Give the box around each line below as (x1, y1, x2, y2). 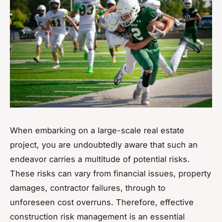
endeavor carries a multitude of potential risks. (10, 154, 190, 164)
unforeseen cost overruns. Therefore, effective (10, 197, 194, 207)
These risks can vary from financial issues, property (10, 168, 211, 178)
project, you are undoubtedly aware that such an (10, 139, 198, 150)
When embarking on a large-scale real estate (10, 125, 184, 135)
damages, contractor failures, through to (10, 182, 166, 193)
